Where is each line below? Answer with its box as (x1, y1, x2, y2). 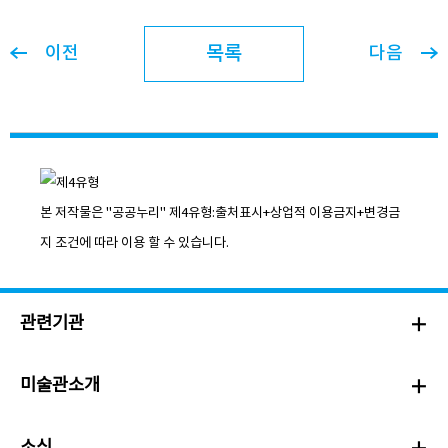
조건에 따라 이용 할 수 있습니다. (52, 235, 229, 251)
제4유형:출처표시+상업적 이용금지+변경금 (169, 205, 400, 221)
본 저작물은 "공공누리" (40, 205, 169, 221)
